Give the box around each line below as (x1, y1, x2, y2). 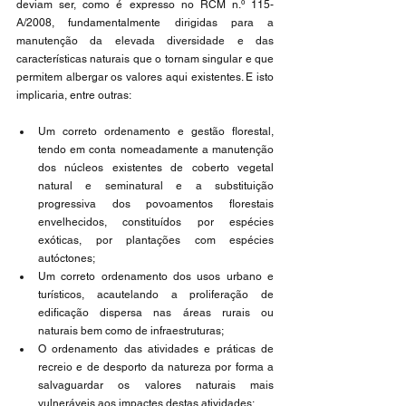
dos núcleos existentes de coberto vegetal (38, 161, 274, 174)
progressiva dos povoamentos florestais (38, 198, 274, 210)
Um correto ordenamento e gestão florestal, (38, 125, 274, 138)
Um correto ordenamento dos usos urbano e (38, 270, 274, 283)
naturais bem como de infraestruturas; (38, 324, 226, 337)
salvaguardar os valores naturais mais (38, 379, 274, 391)
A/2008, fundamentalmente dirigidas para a (16, 16, 274, 29)
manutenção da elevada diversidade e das (16, 34, 274, 47)
